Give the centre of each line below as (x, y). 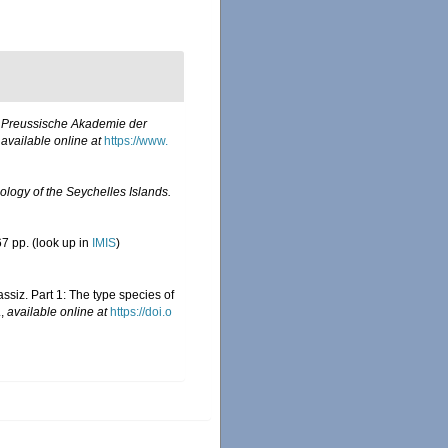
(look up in (60, 243)
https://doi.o (141, 312)
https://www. (136, 141)
